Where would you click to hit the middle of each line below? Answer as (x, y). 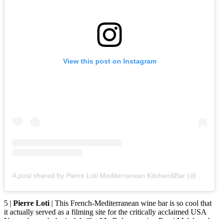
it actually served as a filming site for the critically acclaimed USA (105, 212)
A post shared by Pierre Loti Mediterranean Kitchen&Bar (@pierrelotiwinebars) (200, 175)
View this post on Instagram (109, 61)
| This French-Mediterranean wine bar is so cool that (131, 203)
